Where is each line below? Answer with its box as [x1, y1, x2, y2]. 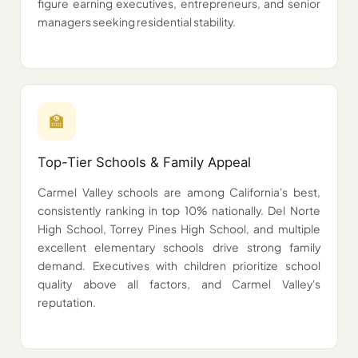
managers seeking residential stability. [38, 15, 237, 30]
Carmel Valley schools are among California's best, [38, 185, 320, 199]
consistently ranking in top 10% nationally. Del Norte [38, 203, 320, 217]
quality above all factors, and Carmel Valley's [38, 276, 320, 291]
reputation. [38, 295, 97, 309]
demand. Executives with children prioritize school [38, 258, 320, 272]
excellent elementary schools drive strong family [38, 240, 320, 254]
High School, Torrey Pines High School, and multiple [38, 221, 320, 236]
